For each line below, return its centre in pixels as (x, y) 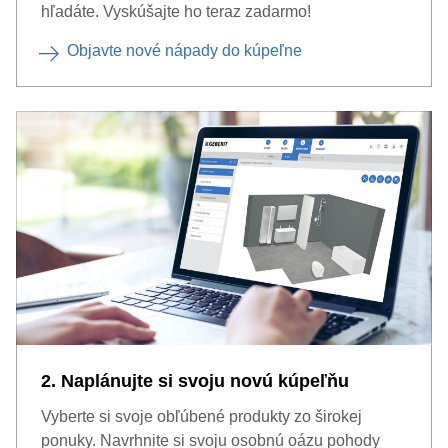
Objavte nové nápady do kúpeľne (184, 50)
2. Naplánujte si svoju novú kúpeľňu (195, 381)
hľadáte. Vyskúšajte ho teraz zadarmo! (176, 11)
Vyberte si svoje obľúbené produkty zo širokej (201, 416)
